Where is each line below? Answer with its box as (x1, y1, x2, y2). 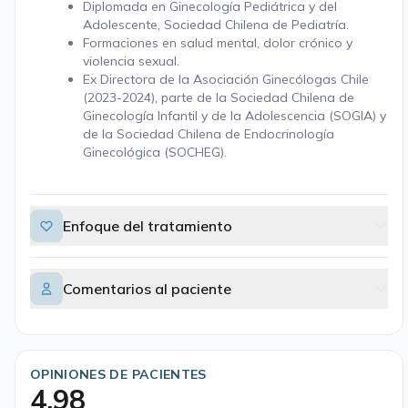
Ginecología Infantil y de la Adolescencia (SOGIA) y (83, 107, 386, 124)
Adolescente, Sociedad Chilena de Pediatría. (83, 16, 352, 33)
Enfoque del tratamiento (63, 217, 232, 235)
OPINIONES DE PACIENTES (30, 366, 207, 382)
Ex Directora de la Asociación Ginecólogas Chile (83, 71, 369, 87)
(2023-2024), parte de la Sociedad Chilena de (83, 89, 354, 106)
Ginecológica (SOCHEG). (83, 144, 227, 160)
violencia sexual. (83, 53, 179, 69)
